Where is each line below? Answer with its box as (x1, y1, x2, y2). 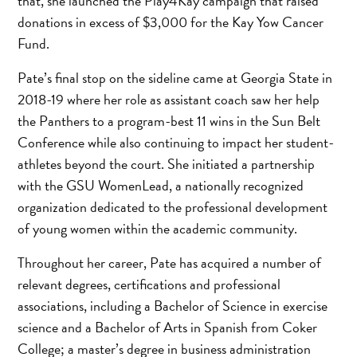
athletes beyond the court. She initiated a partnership (18, 152, 316, 175)
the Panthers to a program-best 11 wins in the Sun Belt (18, 109, 321, 131)
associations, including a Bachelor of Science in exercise (18, 294, 328, 316)
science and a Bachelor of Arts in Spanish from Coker (18, 316, 318, 338)
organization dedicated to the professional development (18, 195, 328, 218)
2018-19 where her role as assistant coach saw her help (18, 88, 320, 110)
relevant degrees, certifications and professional (18, 273, 281, 295)
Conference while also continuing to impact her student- (18, 131, 335, 153)
